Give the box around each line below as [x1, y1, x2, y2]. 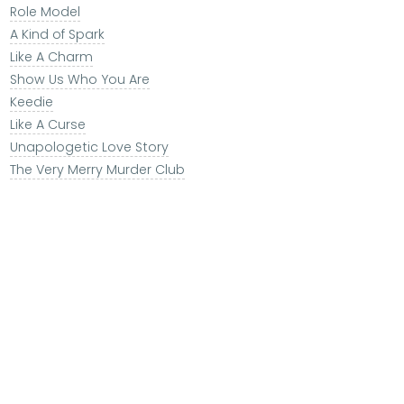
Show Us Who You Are [9, 70, 150, 89]
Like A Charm [9, 48, 93, 67]
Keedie [9, 93, 53, 112]
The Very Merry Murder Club [9, 161, 185, 179]
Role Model [9, 3, 80, 22]
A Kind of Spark [9, 25, 105, 44]
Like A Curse [9, 115, 86, 134]
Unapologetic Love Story [9, 138, 169, 157]
